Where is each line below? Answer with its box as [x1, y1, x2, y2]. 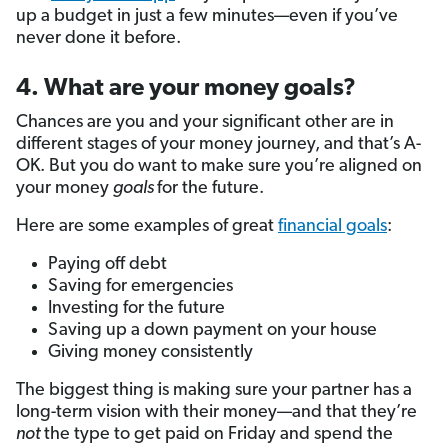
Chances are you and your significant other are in [16, 113, 394, 133]
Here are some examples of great [16, 217, 278, 237]
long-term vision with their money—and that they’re [16, 403, 417, 423]
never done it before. [16, 29, 181, 49]
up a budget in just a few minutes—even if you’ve [16, 7, 398, 27]
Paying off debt [48, 255, 167, 275]
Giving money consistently [48, 343, 253, 363]
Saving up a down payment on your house [48, 321, 377, 341]
